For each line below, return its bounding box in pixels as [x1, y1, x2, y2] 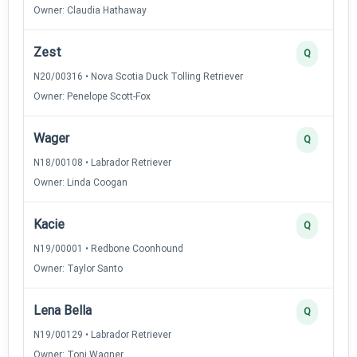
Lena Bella [33, 302, 92, 318]
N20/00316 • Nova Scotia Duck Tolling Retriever [33, 70, 243, 82]
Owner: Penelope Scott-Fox [33, 90, 151, 102]
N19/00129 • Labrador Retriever [33, 328, 171, 340]
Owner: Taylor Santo [33, 262, 123, 274]
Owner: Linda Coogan [33, 176, 127, 188]
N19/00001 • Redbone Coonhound [33, 242, 183, 254]
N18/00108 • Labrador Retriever [33, 156, 171, 168]
